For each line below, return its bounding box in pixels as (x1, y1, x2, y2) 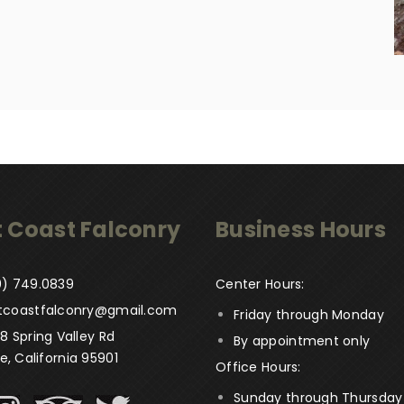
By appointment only (234, 332, 371, 351)
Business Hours (216, 215, 386, 245)
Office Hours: (216, 358, 301, 377)
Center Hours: (216, 275, 305, 294)
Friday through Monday (234, 306, 384, 325)
